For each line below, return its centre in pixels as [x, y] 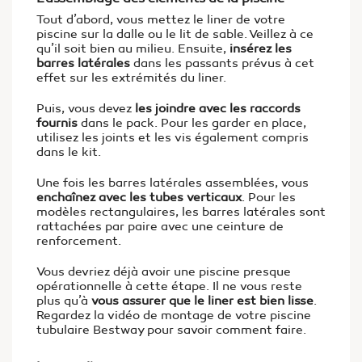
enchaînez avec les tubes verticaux [139, 197]
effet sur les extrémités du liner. [131, 78]
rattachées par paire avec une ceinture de [160, 226]
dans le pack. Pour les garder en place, [192, 123]
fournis [57, 123]
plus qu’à [64, 301]
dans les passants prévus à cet [222, 63]
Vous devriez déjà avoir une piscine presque [164, 271]
